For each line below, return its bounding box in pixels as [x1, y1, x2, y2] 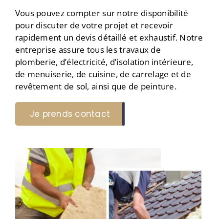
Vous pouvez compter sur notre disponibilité [15, 7, 189, 19]
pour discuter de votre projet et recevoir [15, 19, 173, 31]
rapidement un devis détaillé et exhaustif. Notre [15, 31, 203, 43]
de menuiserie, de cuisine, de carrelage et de [15, 68, 192, 80]
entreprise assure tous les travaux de [15, 44, 161, 55]
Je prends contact [29, 108, 110, 120]
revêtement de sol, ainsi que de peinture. [15, 80, 176, 92]
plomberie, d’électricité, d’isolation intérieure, [15, 56, 194, 67]
